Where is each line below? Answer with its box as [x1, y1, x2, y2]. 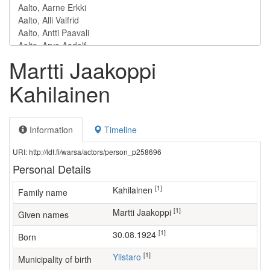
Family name [18, 186, 67, 198]
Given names [18, 209, 69, 221]
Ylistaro [118, 251, 141, 263]
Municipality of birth [18, 253, 92, 265]
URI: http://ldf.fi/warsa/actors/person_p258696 [13, 146, 162, 157]
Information [27, 124, 73, 136]
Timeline [102, 124, 137, 136]
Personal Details [13, 161, 91, 177]
